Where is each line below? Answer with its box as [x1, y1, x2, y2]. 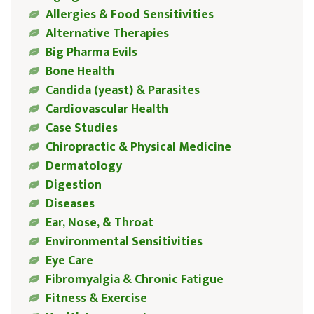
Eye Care [45, 250, 93, 272]
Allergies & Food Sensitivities [45, 4, 214, 26]
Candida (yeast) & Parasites [45, 80, 200, 102]
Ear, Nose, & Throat [45, 212, 153, 234]
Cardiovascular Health [45, 99, 168, 121]
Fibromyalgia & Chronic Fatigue [45, 269, 224, 291]
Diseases [45, 193, 95, 215]
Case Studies [45, 118, 118, 139]
